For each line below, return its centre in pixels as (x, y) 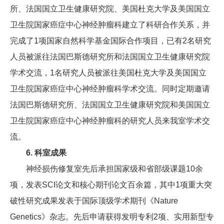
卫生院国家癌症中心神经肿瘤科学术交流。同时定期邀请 (110, 89)
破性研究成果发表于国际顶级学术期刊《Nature (94, 201)
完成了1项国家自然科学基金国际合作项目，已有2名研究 (110, 41)
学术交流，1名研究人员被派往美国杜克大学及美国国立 (108, 73)
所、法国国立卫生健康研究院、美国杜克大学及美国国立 (110, 9)
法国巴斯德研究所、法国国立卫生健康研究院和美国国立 (110, 105)
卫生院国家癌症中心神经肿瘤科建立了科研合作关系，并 (110, 25)
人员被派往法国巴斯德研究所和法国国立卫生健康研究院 (110, 57)
